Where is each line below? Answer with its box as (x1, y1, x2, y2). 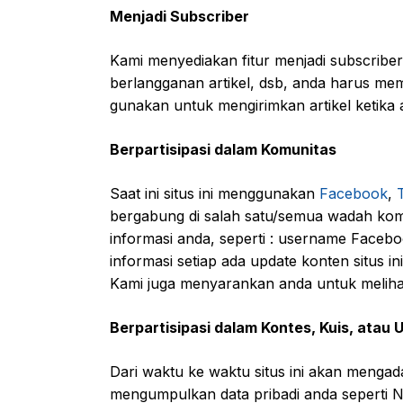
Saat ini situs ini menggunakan (110, 184, 319, 202)
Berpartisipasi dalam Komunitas (110, 140, 336, 158)
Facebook (319, 184, 388, 202)
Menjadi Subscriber (110, 7, 249, 25)
